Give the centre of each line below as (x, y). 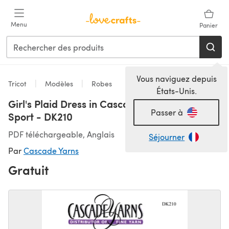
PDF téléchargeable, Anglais (61, 134)
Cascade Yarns (51, 151)
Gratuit (28, 170)
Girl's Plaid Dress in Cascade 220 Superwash (112, 104)
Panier (209, 25)
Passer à (167, 112)
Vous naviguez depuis (176, 78)
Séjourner (167, 137)
